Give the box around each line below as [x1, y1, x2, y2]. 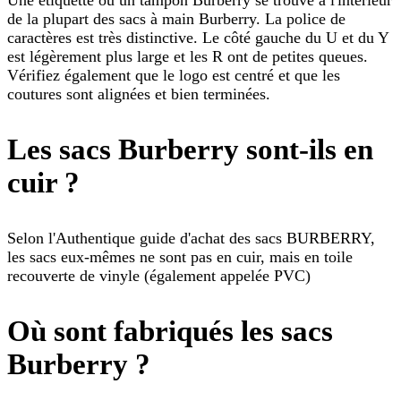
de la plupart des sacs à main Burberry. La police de [7, 10, 346, 29]
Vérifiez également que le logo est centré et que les [7, 66, 340, 85]
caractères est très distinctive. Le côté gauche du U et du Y [7, 29, 388, 47]
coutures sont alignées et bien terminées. [7, 85, 270, 104]
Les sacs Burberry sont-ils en [7, 133, 373, 166]
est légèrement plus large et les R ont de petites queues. [7, 47, 368, 66]
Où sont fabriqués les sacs [7, 315, 333, 348]
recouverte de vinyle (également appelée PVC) [7, 267, 311, 286]
